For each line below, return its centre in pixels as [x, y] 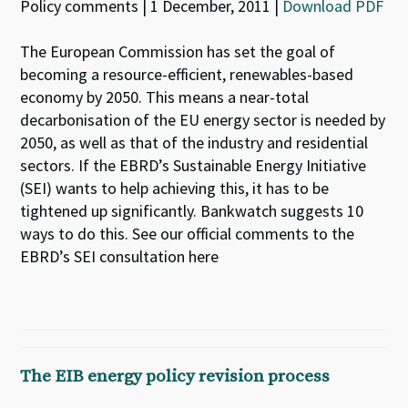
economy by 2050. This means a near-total [165, 97]
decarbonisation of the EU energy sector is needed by [203, 120]
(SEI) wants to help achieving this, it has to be [175, 188]
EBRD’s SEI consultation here [120, 256]
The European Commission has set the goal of [178, 51]
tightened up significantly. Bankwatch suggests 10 [192, 211]
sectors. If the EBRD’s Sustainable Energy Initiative [194, 165]
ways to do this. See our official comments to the [188, 234]
